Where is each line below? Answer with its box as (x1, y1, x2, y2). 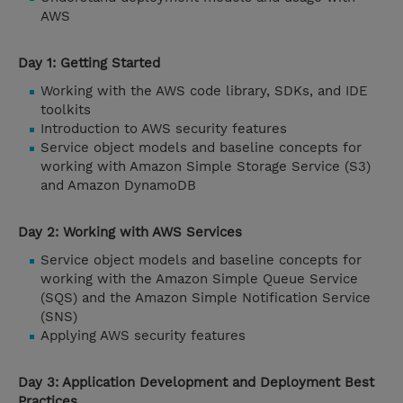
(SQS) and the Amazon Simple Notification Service (40, 290, 371, 307)
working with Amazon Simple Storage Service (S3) (40, 158, 371, 175)
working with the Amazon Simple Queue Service (40, 271, 358, 288)
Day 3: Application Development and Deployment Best (18, 374, 374, 391)
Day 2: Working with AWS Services (18, 224, 246, 241)
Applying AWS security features (40, 327, 255, 345)
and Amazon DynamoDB (40, 177, 205, 194)
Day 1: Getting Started (18, 55, 165, 72)
